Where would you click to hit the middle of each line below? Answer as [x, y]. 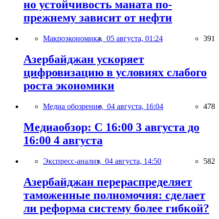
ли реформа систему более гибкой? [116, 208]
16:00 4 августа [63, 140]
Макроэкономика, [75, 39]
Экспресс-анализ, [74, 161]
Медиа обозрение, [75, 106]
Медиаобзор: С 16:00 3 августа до [111, 127]
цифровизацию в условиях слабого [115, 72]
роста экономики [69, 85]
